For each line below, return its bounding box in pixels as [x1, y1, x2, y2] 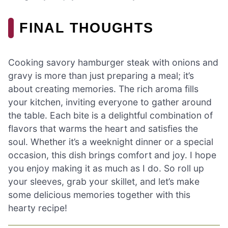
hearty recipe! [8, 203, 67, 214]
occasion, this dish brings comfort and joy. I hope [8, 150, 216, 161]
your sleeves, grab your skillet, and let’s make [8, 176, 199, 187]
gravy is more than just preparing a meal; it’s [8, 70, 194, 81]
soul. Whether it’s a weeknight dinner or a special [8, 136, 213, 148]
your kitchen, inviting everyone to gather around [8, 97, 212, 108]
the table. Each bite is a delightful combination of [8, 110, 213, 121]
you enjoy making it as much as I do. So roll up [8, 163, 204, 174]
